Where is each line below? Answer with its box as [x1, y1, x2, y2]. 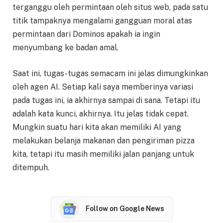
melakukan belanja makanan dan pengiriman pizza [12, 135, 195, 145]
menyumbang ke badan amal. [12, 43, 118, 53]
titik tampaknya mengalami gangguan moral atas [12, 16, 192, 26]
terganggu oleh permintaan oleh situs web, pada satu [12, 2, 208, 12]
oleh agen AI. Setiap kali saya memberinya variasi [12, 82, 193, 92]
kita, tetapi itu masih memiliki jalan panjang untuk [12, 149, 194, 159]
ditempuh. [12, 162, 49, 172]
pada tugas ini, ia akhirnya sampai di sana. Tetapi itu [12, 95, 200, 105]
